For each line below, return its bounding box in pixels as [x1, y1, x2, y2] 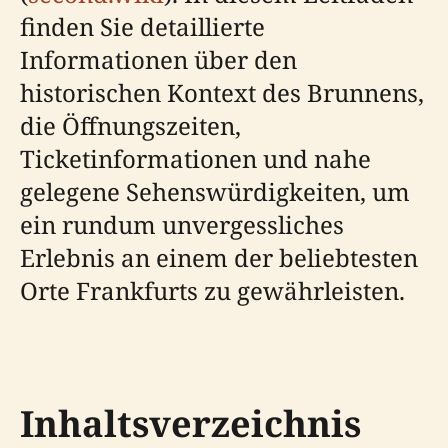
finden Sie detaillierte [20, 10, 265, 43]
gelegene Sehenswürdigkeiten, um [20, 175, 410, 208]
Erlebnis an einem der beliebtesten [20, 241, 418, 274]
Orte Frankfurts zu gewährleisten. [20, 274, 405, 307]
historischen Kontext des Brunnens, [20, 76, 424, 109]
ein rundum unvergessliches [20, 208, 344, 241]
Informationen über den [20, 43, 297, 76]
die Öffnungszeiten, [20, 109, 241, 142]
